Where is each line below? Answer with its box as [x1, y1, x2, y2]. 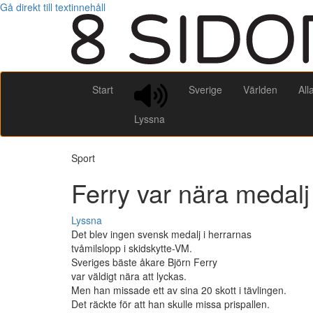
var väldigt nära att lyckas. [71, 269, 187, 284]
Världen [243, 82, 277, 96]
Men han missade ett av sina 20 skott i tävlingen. [71, 283, 286, 298]
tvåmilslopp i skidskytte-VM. [71, 241, 192, 256]
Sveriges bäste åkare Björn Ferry [71, 255, 217, 270]
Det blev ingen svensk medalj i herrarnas [71, 227, 252, 242]
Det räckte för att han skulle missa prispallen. [71, 297, 270, 312]
